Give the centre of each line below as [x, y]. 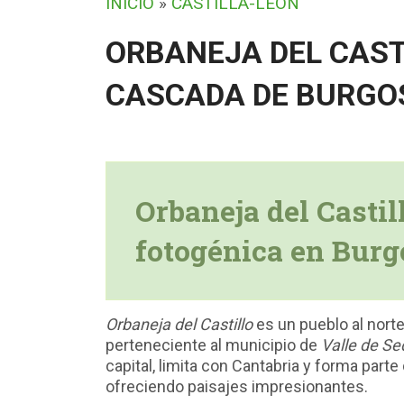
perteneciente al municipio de [213, 345]
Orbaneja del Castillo [179, 324]
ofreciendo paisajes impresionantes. [237, 386]
